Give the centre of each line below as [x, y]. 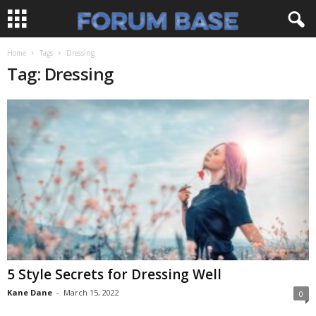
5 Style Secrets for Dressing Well [114, 275]
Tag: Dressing [60, 74]
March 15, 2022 [91, 293]
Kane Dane [30, 293]
